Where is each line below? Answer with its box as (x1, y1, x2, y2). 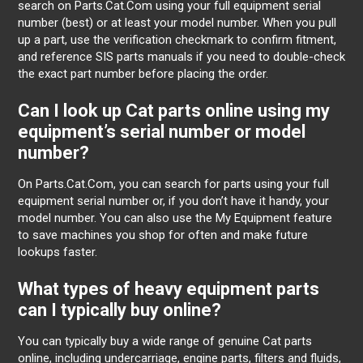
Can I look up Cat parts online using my (18, 100, 330, 121)
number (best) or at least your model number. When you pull (18, 15, 336, 30)
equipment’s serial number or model (18, 122, 305, 142)
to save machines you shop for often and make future (18, 228, 308, 242)
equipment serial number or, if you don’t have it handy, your (18, 194, 329, 208)
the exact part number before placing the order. (18, 66, 268, 81)
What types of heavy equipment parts (18, 279, 319, 299)
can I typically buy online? (18, 300, 221, 320)
